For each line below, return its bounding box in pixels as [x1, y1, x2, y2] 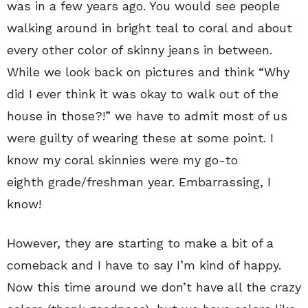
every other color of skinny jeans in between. [7, 42, 272, 57]
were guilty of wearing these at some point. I [7, 130, 274, 145]
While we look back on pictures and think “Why [7, 64, 289, 79]
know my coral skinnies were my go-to [7, 152, 238, 167]
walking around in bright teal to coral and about [7, 20, 292, 35]
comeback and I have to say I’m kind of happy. [7, 257, 281, 272]
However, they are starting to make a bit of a [7, 235, 274, 250]
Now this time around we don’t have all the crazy [7, 279, 301, 294]
